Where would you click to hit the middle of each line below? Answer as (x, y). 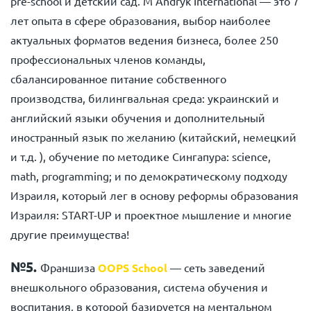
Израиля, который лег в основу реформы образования (154, 195)
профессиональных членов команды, (108, 59)
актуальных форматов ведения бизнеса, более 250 (144, 40)
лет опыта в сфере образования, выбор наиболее (141, 20)
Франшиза (69, 267)
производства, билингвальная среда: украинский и (145, 98)
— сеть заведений (216, 267)
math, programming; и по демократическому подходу (149, 176)
